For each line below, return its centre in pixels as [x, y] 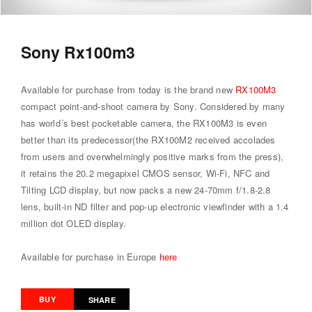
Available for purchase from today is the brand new [128, 89]
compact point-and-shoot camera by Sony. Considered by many [153, 106]
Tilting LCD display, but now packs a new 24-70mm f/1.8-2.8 [146, 189]
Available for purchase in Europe [90, 256]
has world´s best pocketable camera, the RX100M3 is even [144, 123]
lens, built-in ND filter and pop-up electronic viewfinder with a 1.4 [155, 206]
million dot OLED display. [73, 223]
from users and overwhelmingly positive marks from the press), [153, 156]
